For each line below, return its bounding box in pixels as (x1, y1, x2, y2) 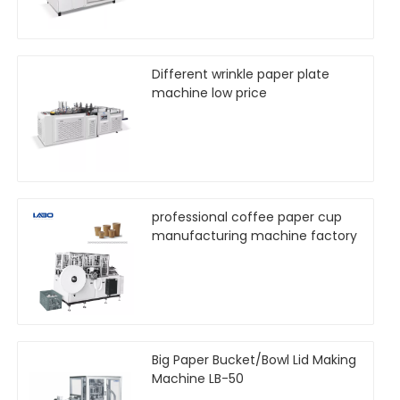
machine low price (152, 83, 267, 102)
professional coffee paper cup (152, 207, 342, 226)
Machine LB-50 (152, 369, 244, 387)
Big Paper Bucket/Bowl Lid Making (152, 350, 356, 369)
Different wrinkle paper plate (152, 64, 329, 83)
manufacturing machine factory (152, 226, 357, 245)
